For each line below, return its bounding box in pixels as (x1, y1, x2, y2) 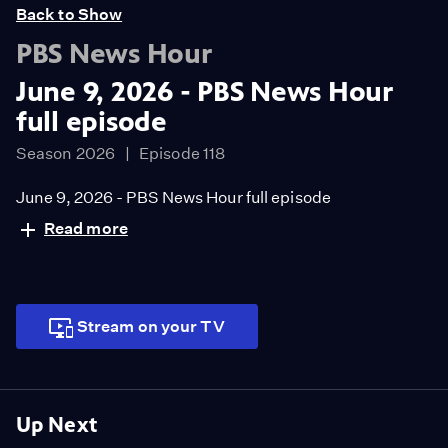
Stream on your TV (77, 317, 225, 337)
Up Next (16, 413, 97, 438)
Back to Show (16, 5, 123, 25)
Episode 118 (139, 144, 226, 164)
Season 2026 (16, 144, 116, 164)
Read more (44, 219, 128, 239)
